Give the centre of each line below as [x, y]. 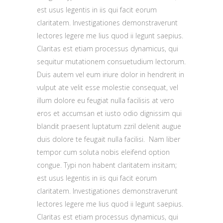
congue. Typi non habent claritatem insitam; [107, 165]
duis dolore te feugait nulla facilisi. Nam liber [109, 139]
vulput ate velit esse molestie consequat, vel [108, 87]
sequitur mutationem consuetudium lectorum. [111, 61]
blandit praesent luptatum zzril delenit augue [109, 126]
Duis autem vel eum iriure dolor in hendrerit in [111, 74]
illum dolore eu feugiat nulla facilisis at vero [106, 100]
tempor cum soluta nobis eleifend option [103, 152]
